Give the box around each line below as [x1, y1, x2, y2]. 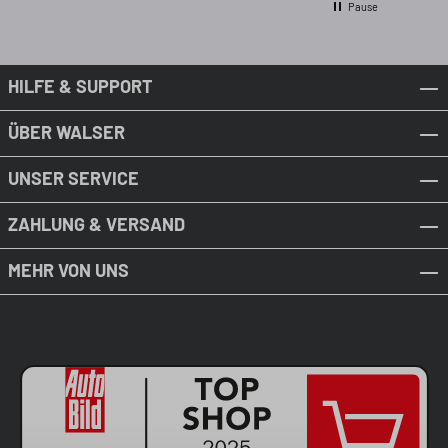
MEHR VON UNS [8, 259, 129, 282]
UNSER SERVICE [8, 167, 139, 190]
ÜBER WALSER [8, 121, 125, 144]
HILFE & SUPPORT [8, 75, 153, 98]
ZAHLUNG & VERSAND [8, 213, 185, 236]
